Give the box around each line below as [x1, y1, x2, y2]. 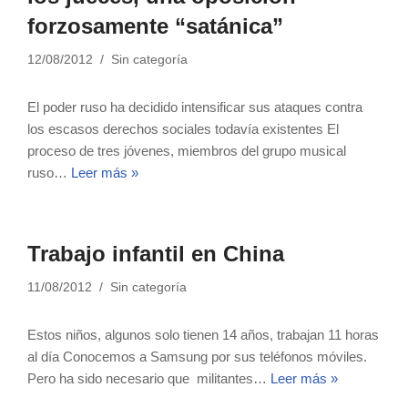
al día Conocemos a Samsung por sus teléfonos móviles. [27, 349, 367, 364]
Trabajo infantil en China [27, 241, 284, 266]
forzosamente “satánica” [27, 14, 283, 38]
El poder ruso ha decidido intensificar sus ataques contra [27, 99, 362, 115]
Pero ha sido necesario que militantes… [27, 371, 270, 386]
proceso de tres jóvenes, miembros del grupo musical [27, 143, 346, 158]
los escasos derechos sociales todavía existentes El [27, 121, 339, 137]
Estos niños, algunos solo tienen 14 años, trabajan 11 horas [27, 327, 379, 342]
